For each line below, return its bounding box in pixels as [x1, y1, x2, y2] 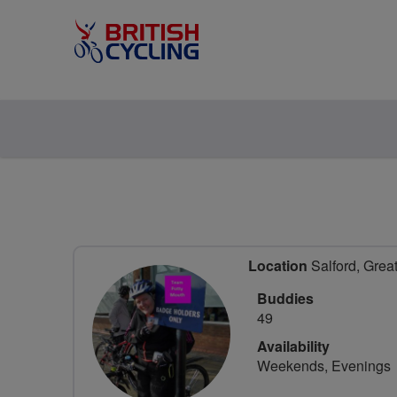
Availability [257, 336, 330, 356]
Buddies [257, 288, 314, 308]
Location [248, 255, 307, 276]
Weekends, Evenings [257, 355, 391, 376]
